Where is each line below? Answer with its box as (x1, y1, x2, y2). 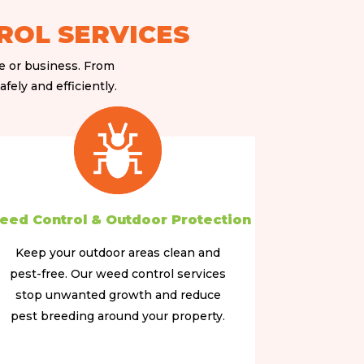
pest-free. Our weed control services (10, 266, 227, 282)
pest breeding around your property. (11, 309, 226, 324)
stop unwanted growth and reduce (15, 288, 221, 303)
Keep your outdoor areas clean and (15, 245, 221, 261)
